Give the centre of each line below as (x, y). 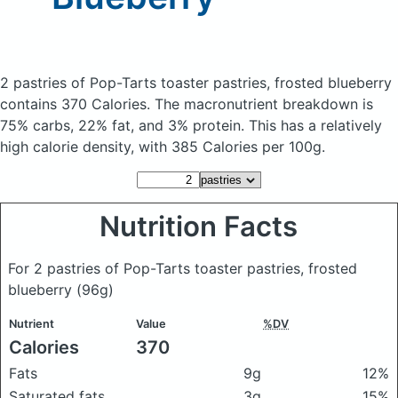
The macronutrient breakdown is (264, 104)
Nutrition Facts (199, 227)
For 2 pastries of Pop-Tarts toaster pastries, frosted (183, 268)
